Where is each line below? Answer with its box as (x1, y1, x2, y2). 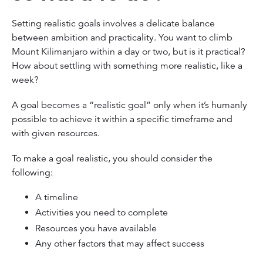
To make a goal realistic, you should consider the (12, 153, 213, 165)
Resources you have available (35, 222, 157, 234)
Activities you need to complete (35, 207, 168, 219)
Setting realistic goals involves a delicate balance (12, 17, 215, 29)
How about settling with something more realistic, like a (12, 59, 242, 72)
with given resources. (12, 127, 102, 140)
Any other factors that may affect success (35, 238, 204, 250)
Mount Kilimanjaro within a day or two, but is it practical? (12, 45, 245, 58)
